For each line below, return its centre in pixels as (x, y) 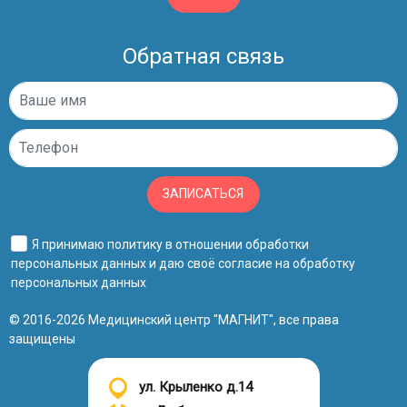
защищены (42, 338)
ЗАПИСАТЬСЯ (203, 194)
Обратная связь (203, 56)
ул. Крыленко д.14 (195, 387)
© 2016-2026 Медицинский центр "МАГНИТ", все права (174, 319)
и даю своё (182, 263)
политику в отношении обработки (208, 244)
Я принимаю (69, 244)
